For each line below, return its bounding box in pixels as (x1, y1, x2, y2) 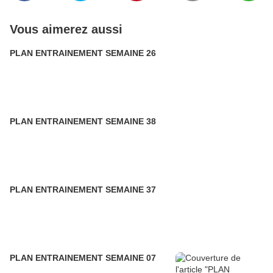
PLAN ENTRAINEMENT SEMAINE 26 (10, 48, 156, 58)
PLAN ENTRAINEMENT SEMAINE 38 (10, 116, 156, 126)
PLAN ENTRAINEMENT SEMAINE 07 (10, 253, 156, 263)
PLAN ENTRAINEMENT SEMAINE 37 (10, 185, 156, 194)
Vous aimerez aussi (10, 23, 122, 36)
